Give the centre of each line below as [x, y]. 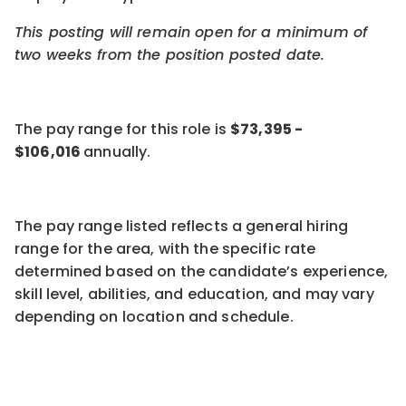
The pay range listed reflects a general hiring [182, 226]
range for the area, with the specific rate [165, 248]
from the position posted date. [211, 54]
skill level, [49, 294]
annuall [111, 151]
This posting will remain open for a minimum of [191, 32]
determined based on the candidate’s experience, [202, 271]
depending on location [100, 316]
